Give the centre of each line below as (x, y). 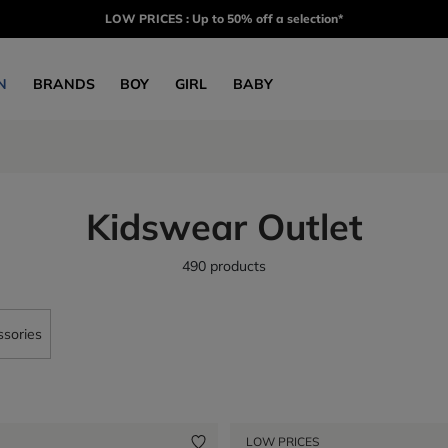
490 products (224, 266)
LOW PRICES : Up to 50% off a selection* (224, 18)
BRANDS (63, 83)
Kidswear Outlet (224, 226)
